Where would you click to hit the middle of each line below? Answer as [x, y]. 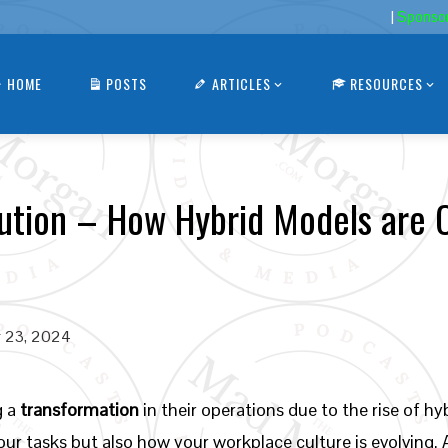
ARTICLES [241, 83]
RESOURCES [386, 83]
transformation [80, 409]
